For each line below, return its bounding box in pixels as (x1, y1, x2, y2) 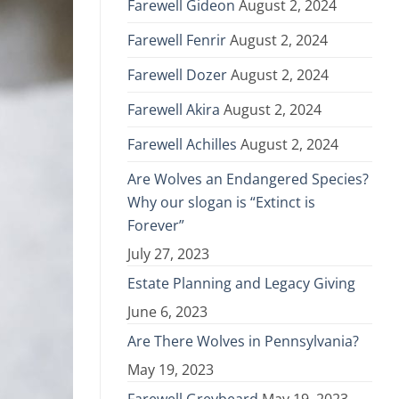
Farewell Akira (127, 100, 220, 120)
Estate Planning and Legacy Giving (127, 273, 355, 294)
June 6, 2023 (127, 302, 208, 322)
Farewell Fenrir (127, 30, 226, 51)
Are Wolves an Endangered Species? (127, 169, 369, 190)
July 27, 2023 (127, 244, 209, 265)
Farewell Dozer (127, 65, 227, 85)
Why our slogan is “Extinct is (127, 192, 315, 213)
